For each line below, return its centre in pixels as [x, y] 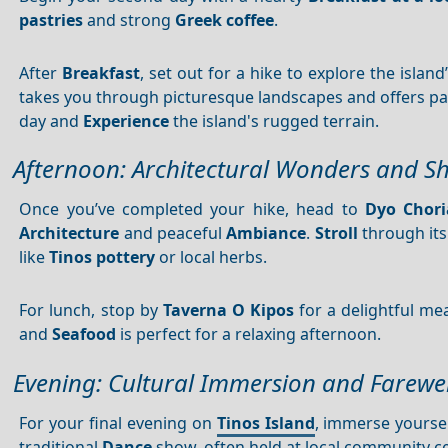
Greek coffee [225, 19]
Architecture [69, 233]
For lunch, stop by [91, 310]
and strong [129, 19]
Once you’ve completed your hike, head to [192, 209]
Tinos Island [265, 422]
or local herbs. [211, 257]
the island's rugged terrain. [274, 120]
